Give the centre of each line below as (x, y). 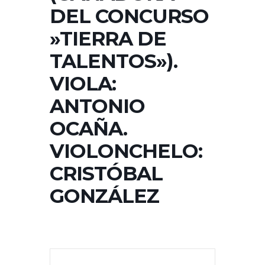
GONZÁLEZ (104, 196)
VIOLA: (83, 84)
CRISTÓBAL (106, 174)
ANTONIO (97, 106)
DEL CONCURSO (129, 16)
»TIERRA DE (108, 39)
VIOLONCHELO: (126, 151)
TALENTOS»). (114, 61)
